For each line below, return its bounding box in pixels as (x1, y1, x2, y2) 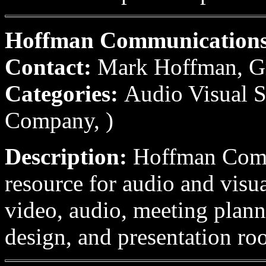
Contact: (5, 54, 97, 80)
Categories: (5, 81, 124, 106)
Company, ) (5, 107, 113, 133)
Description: (5, 144, 133, 169)
